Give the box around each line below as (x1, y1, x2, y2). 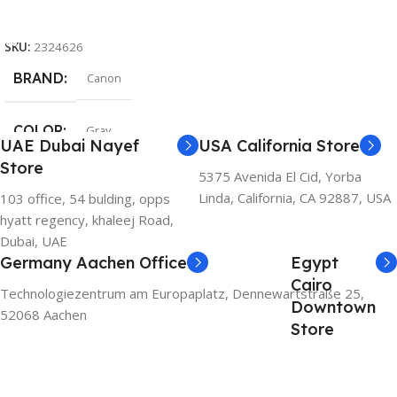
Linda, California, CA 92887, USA (198, 188, 391, 206)
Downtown (291, 296, 376, 317)
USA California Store (198, 135, 360, 156)
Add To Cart (15, 8, 83, 25)
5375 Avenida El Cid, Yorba (198, 167, 362, 185)
